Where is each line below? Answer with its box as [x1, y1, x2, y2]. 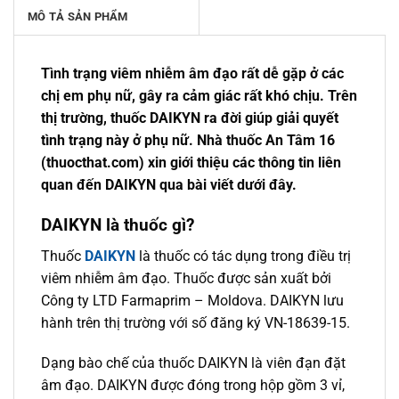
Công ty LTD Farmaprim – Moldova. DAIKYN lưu [41, 291, 344, 309]
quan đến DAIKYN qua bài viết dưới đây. [41, 176, 297, 194]
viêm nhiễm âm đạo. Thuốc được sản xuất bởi [41, 269, 331, 287]
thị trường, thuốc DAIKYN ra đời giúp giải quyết [41, 110, 338, 127]
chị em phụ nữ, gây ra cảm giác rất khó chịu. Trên [41, 87, 357, 105]
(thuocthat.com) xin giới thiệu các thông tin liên [41, 154, 341, 172]
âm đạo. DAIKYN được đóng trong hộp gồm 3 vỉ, [41, 377, 345, 395]
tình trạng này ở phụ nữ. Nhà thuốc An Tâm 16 [41, 132, 335, 150]
